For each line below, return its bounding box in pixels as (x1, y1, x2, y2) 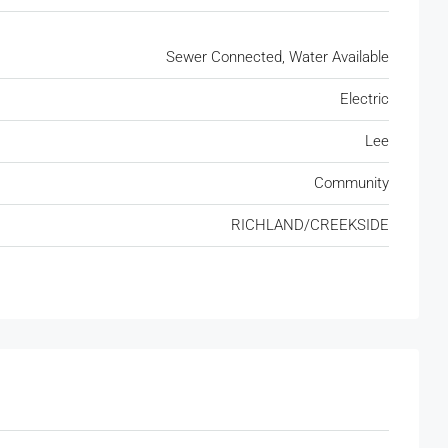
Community (314, 173, 389, 192)
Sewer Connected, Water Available (166, 47, 389, 66)
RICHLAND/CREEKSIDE (231, 215, 389, 234)
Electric (340, 89, 389, 108)
